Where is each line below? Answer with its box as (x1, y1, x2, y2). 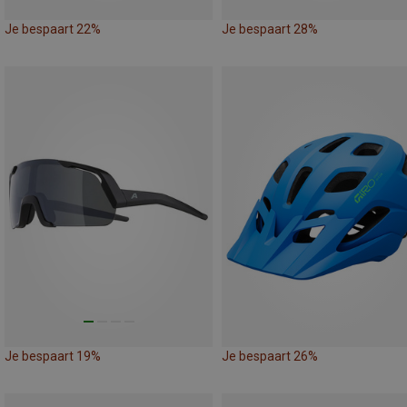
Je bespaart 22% (5, 21, 101, 36)
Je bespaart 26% (222, 348, 318, 363)
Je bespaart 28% (222, 21, 318, 36)
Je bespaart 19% (5, 348, 101, 363)
